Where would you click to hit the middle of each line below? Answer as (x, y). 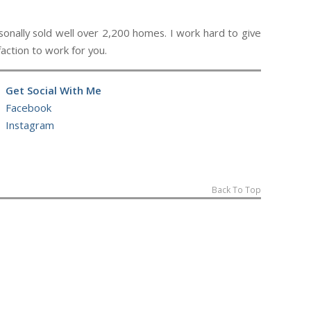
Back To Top (236, 190)
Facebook (28, 108)
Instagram (30, 125)
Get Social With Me (53, 90)
